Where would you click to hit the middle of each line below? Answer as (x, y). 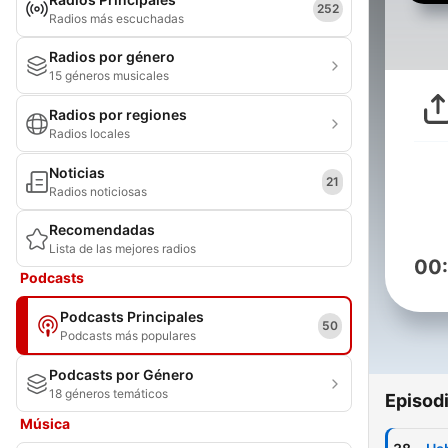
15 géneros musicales (109, 75)
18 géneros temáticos (108, 393)
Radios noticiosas (98, 191)
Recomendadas (102, 229)
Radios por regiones (118, 114)
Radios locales (89, 133)
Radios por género (112, 56)
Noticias (77, 172)
